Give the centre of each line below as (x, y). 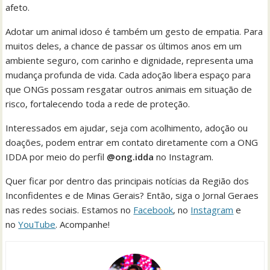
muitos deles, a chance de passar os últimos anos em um (124, 46)
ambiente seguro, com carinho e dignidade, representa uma (130, 61)
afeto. (18, 8)
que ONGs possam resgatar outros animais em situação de (129, 89)
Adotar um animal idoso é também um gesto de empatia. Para (134, 32)
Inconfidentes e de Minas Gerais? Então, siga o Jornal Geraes (132, 196)
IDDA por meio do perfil (56, 157)
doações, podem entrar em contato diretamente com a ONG (132, 143)
